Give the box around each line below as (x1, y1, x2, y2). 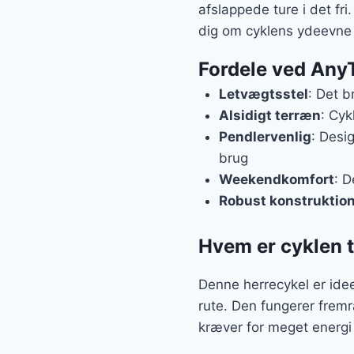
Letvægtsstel (218, 86, 308, 103)
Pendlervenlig (218, 129, 311, 145)
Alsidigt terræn (218, 107, 321, 124)
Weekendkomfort (218, 171, 334, 188)
